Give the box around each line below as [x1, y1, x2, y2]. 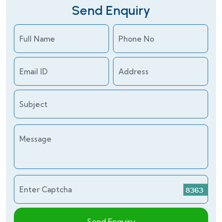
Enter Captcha [19, 185, 72, 195]
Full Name [19, 34, 55, 44]
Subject [19, 100, 48, 110]
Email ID [19, 67, 48, 77]
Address [118, 67, 149, 77]
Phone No [118, 34, 154, 44]
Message [19, 134, 52, 144]
